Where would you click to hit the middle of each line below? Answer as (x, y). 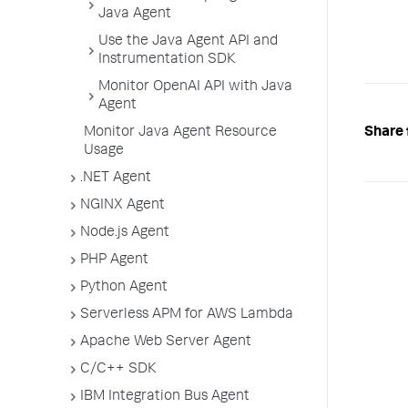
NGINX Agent (122, 206)
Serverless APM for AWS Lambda (187, 315)
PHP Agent (114, 260)
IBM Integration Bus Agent (165, 397)
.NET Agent (116, 178)
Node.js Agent (125, 233)
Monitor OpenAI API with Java (195, 87)
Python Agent (124, 288)
